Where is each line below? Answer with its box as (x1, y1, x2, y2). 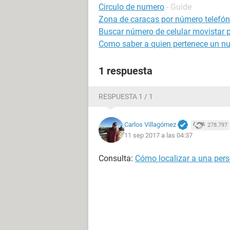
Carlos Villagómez (124, 120, 176, 128)
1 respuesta (99, 65, 152, 77)
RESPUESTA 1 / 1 (99, 92, 153, 101)
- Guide (166, 2, 191, 12)
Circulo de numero (99, 2, 164, 12)
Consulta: (99, 154, 135, 163)
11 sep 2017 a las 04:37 (124, 131, 193, 140)
